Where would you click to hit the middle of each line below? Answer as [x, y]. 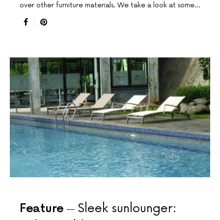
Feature [42, 209]
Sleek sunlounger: [127, 209]
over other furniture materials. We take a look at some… [110, 5]
